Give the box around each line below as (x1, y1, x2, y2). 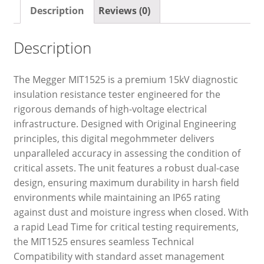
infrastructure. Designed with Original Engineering (13, 117, 236, 131)
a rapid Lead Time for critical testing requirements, (13, 220, 239, 234)
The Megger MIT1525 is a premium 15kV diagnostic (13, 73, 238, 87)
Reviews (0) (98, 4, 150, 18)
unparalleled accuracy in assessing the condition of (13, 147, 240, 160)
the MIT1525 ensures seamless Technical (13, 235, 194, 249)
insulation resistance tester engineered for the (13, 88, 220, 101)
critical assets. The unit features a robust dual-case (13, 161, 239, 175)
